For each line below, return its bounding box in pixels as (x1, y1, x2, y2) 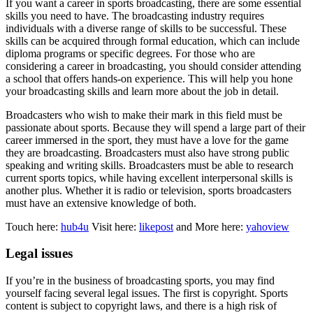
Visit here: (89, 220, 139, 233)
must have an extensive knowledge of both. (6, 196, 196, 209)
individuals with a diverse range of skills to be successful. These (6, 22, 286, 34)
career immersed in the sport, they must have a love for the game (6, 133, 289, 146)
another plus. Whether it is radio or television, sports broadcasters (6, 184, 291, 196)
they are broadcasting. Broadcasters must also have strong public (6, 146, 289, 159)
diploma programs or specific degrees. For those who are (6, 47, 255, 59)
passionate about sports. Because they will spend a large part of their (6, 121, 305, 133)
